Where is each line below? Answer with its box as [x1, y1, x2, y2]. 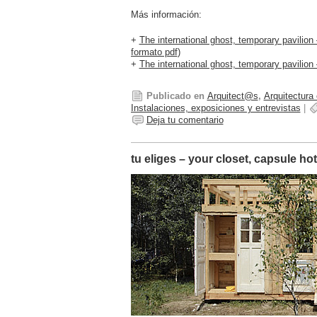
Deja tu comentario [146, 114, 224, 125]
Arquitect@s [207, 90, 258, 101]
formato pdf [130, 47, 178, 58]
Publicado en [146, 90, 204, 101]
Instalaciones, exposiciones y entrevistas [130, 102, 301, 113]
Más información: [130, 9, 202, 21]
